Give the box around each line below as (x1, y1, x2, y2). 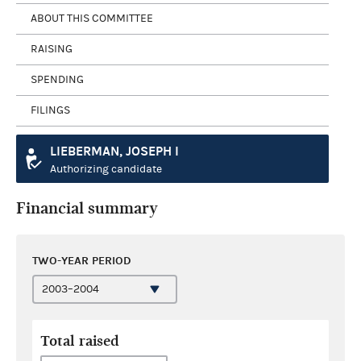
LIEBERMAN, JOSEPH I (50, 143, 179, 159)
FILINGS (31, 104, 70, 117)
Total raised (40, 332, 119, 350)
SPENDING (31, 73, 84, 86)
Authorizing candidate (50, 162, 162, 176)
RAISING (31, 43, 73, 56)
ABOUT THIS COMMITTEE (31, 12, 153, 25)
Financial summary (16, 198, 158, 218)
